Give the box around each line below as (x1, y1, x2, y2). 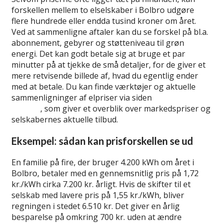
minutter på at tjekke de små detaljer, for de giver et (11, 59, 206, 70)
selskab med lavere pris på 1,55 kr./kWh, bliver (11, 189, 184, 201)
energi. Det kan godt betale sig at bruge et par (11, 48, 185, 59)
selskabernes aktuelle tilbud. (11, 113, 118, 125)
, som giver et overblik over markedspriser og (40, 103, 211, 114)
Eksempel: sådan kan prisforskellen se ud (11, 134, 193, 147)
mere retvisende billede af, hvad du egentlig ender (11, 70, 198, 81)
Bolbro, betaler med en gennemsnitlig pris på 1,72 (11, 167, 199, 179)
